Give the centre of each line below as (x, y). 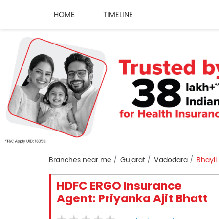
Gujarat (132, 160)
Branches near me (80, 160)
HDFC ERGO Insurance (119, 186)
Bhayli (206, 160)
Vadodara (171, 160)
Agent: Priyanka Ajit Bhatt (132, 199)
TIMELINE (118, 15)
